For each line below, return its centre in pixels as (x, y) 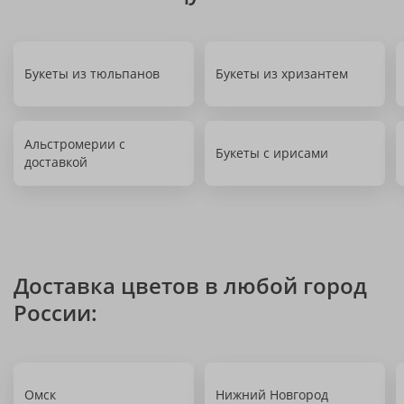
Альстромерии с (75, 144)
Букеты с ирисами (272, 153)
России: (55, 312)
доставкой (56, 162)
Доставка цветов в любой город (190, 285)
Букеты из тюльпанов (92, 73)
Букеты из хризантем (282, 73)
